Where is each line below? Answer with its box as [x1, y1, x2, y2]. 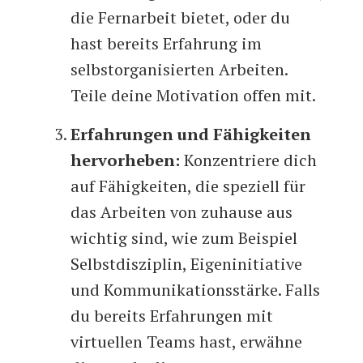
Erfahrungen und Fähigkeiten [70, 123, 312, 146]
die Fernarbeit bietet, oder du [70, 6, 291, 29]
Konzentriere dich [180, 149, 318, 172]
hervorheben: [70, 149, 181, 172]
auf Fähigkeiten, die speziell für [70, 175, 306, 198]
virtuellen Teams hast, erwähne [70, 331, 303, 353]
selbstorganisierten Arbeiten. [70, 58, 288, 81]
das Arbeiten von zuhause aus [70, 201, 293, 224]
